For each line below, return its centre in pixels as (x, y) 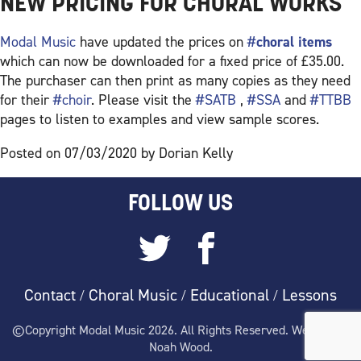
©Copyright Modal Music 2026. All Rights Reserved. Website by (180, 330)
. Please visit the (143, 100)
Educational (230, 295)
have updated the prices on (162, 42)
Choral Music (133, 295)
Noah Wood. (180, 347)
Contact (50, 295)
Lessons (309, 295)
